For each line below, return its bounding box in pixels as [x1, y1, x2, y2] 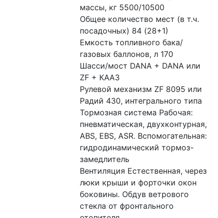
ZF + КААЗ [80, 73, 123, 82]
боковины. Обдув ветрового [80, 189, 189, 199]
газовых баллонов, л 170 [80, 49, 176, 59]
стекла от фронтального [80, 201, 174, 211]
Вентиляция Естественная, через [80, 166, 207, 176]
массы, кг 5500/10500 [80, 2, 167, 12]
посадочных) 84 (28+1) [80, 26, 171, 36]
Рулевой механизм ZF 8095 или [80, 84, 202, 94]
